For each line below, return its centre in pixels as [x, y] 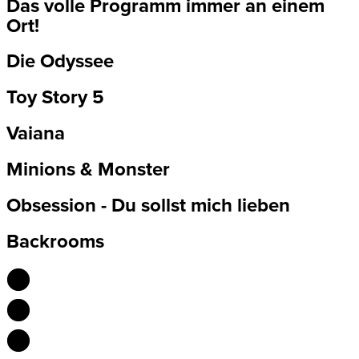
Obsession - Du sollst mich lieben [148, 206]
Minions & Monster [88, 170]
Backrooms [55, 241]
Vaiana [36, 134]
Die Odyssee [60, 62]
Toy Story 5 [55, 98]
